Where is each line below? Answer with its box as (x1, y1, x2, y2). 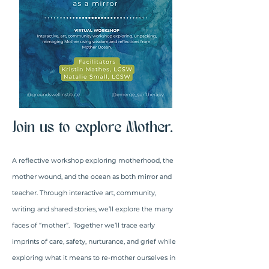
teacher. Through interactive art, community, (12, 189, 156, 197)
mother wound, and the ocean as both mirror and (12, 172, 172, 181)
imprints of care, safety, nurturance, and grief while (12, 237, 176, 246)
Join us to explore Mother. (12, 121, 173, 136)
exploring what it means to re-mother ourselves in (12, 253, 175, 262)
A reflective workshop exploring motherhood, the (12, 156, 174, 165)
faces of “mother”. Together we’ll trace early (12, 221, 155, 229)
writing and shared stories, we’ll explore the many (12, 205, 173, 213)
